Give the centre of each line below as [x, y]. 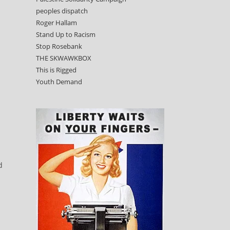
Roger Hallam [56, 23]
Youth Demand [59, 82]
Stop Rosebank [59, 46]
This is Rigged [56, 70]
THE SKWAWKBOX [64, 58]
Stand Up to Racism [66, 34]
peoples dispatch [62, 11]
